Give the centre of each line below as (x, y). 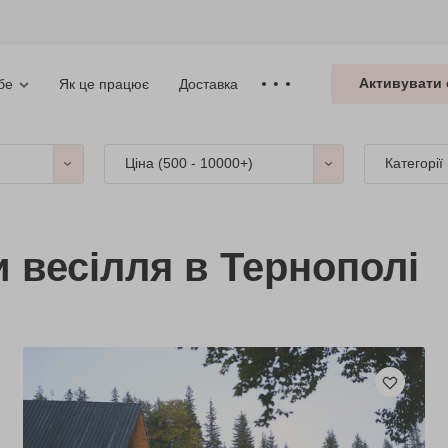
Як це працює (104, 83)
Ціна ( (143, 163)
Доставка (208, 83)
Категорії (414, 163)
